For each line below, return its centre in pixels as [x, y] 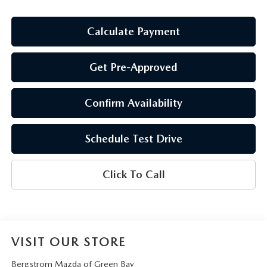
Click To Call [133, 174]
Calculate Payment [133, 31]
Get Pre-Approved [133, 67]
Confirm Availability [133, 103]
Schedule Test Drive [133, 138]
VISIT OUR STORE [68, 242]
